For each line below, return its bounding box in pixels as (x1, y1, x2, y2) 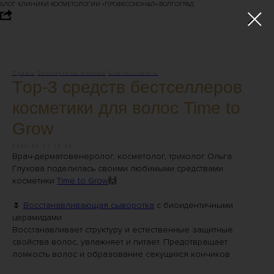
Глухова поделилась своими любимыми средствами (12, 163, 223, 174)
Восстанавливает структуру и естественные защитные (12, 224, 233, 235)
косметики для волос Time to (12, 98, 240, 117)
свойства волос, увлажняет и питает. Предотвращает (12, 237, 228, 247)
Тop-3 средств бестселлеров (12, 78, 242, 97)
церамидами (12, 212, 62, 223)
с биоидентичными (154, 200, 233, 210)
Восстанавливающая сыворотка (23, 200, 154, 210)
